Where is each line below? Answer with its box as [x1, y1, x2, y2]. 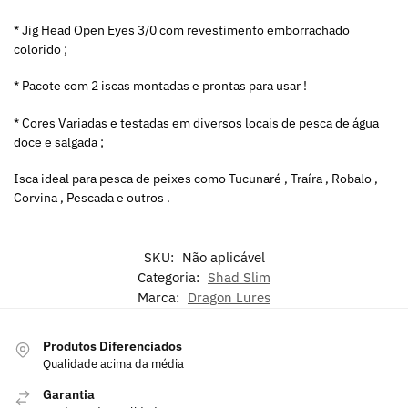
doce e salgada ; [14, 133, 104, 150]
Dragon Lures [188, 288, 270, 306]
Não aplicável [181, 248, 265, 266]
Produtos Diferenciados [43, 337, 182, 354]
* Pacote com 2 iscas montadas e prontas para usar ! [14, 77, 307, 95]
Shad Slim [208, 268, 270, 286]
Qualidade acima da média [43, 355, 184, 372]
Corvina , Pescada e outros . [14, 189, 170, 207]
